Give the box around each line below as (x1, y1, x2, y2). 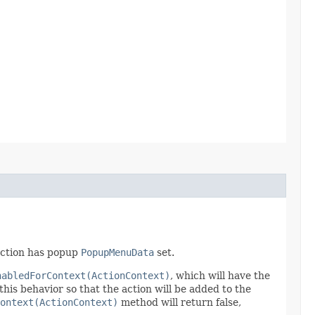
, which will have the (170, 269, 270, 281)
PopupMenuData (81, 246, 154, 258)
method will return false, (118, 296, 241, 308)
